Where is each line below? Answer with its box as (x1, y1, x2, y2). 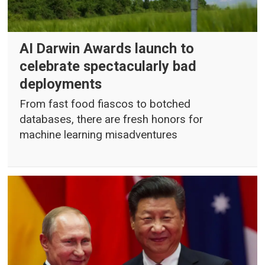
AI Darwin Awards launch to (20, 40, 195, 57)
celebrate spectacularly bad (20, 57, 197, 75)
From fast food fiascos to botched (20, 98, 191, 111)
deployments (20, 75, 102, 92)
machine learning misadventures (20, 128, 178, 142)
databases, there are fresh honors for (20, 113, 203, 127)
